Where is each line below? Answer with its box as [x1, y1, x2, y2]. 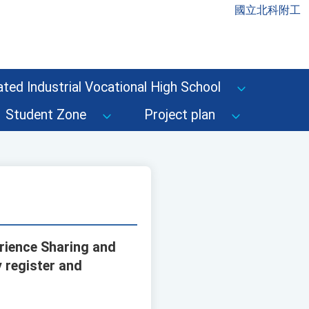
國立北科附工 [235, 3, 301, 17]
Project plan [144, 107, 215, 123]
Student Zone [6, 107, 86, 123]
